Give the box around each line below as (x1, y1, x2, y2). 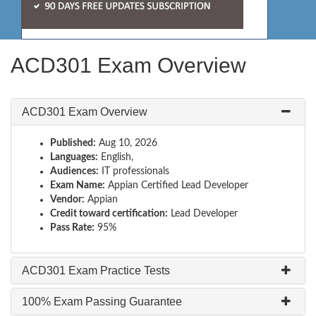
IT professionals (99, 166, 169, 176)
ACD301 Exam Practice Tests (22, 265, 170, 276)
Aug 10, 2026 (96, 138, 157, 148)
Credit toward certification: (50, 209, 168, 219)
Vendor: (50, 195, 85, 205)
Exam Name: (50, 181, 105, 190)
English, (98, 152, 133, 162)
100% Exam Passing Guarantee (22, 296, 182, 308)
